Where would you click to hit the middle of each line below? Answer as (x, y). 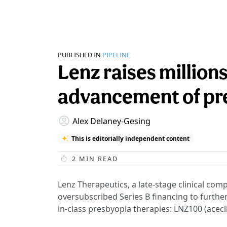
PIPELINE (116, 55)
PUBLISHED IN (79, 55)
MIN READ (97, 159)
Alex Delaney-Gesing (111, 121)
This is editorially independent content (130, 138)
